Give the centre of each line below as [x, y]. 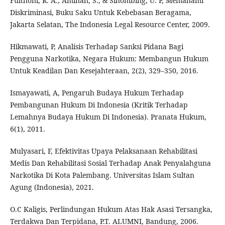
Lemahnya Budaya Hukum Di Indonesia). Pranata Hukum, [108, 117]
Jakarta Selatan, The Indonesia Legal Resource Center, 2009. [110, 25]
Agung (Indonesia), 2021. [52, 187]
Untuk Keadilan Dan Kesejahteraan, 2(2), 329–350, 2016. [104, 71]
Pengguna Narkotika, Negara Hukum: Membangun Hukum [109, 59]
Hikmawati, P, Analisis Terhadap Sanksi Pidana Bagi [96, 47]
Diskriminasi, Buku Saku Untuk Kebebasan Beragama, [100, 13]
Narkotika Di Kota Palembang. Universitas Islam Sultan [102, 175]
